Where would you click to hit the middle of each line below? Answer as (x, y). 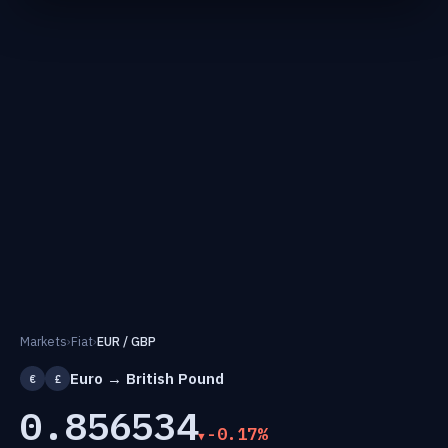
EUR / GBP (126, 341)
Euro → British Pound (147, 378)
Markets (43, 341)
